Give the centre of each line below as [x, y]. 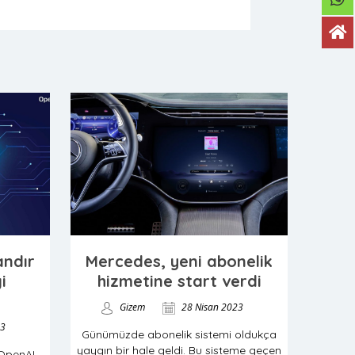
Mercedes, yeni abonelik [179, 261]
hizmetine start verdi [179, 281]
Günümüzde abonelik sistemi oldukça [179, 334]
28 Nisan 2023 [211, 307]
